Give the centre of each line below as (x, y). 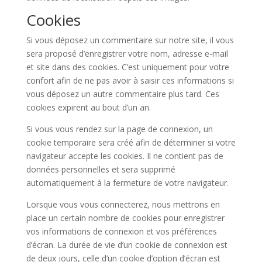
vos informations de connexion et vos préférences (121, 231)
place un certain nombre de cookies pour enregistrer (125, 218)
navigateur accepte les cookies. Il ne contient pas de (125, 156)
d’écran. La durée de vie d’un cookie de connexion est (127, 245)
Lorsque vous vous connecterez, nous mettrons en (123, 204)
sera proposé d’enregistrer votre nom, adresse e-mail (127, 54)
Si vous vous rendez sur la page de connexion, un (119, 129)
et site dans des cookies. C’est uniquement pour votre (127, 67)
